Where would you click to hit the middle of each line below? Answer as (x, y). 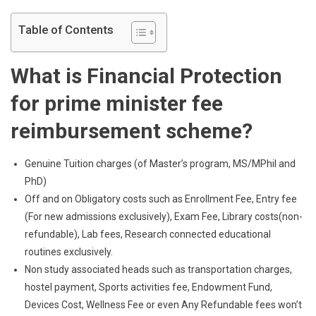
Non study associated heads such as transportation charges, (158, 269)
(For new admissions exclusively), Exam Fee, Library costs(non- (164, 216)
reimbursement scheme (126, 130)
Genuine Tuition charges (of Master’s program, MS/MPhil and (160, 163)
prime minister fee (134, 103)
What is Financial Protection (146, 75)
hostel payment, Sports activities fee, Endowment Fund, (148, 287)
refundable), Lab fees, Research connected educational (148, 234)
